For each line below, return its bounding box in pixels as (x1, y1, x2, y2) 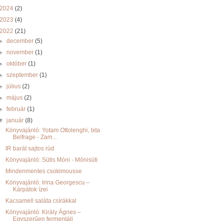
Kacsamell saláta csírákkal (5, 197, 76, 204)
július (6, 83, 23, 90)
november (6, 49, 36, 56)
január (6, 117, 26, 124)
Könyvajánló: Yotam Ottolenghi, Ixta (5, 127, 100, 134)
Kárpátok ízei (12, 186, 48, 193)
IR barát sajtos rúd (5, 145, 54, 152)
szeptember (6, 72, 40, 78)
